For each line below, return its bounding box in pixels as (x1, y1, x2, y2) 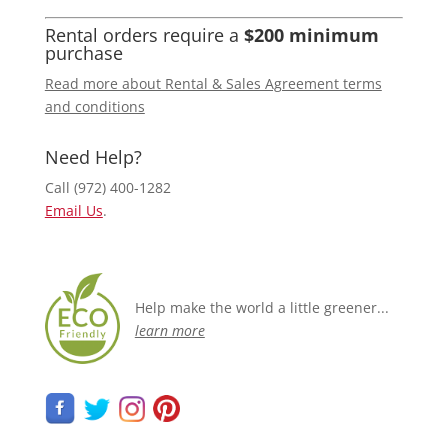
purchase (44, 41, 123, 66)
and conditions (44, 97, 145, 117)
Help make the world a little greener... (134, 298, 389, 318)
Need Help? (44, 145, 142, 170)
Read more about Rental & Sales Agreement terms (44, 74, 382, 94)
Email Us (44, 201, 103, 221)
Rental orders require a (44, 23, 244, 48)
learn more (134, 321, 205, 341)
